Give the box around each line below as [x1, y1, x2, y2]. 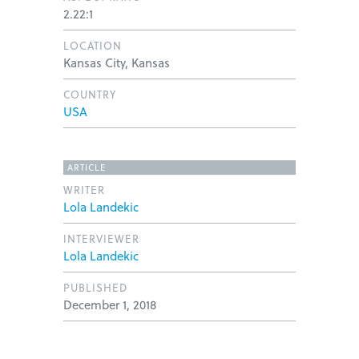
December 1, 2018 [63, 296, 156, 314]
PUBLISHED [63, 280, 127, 296]
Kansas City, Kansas [63, 54, 170, 72]
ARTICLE [67, 160, 106, 175]
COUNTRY [63, 87, 116, 103]
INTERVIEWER [63, 231, 139, 247]
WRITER [63, 182, 105, 198]
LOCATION [63, 38, 122, 54]
